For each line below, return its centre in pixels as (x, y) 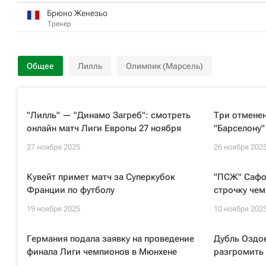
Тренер (59, 23)
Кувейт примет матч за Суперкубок (101, 177)
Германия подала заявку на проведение (110, 239)
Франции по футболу (71, 190)
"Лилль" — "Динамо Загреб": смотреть (109, 115)
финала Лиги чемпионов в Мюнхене (102, 252)
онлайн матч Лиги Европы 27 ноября (104, 128)
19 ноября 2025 (53, 209)
